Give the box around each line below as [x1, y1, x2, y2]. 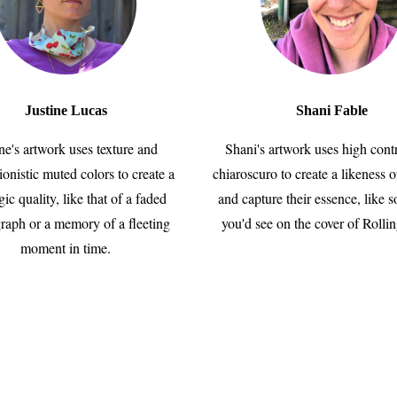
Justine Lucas [24, 103, 107, 118]
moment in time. [20, 238, 111, 257]
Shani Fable [295, 103, 368, 118]
